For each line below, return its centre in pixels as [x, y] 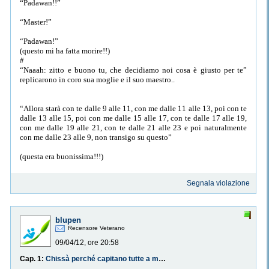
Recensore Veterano [96, 228]
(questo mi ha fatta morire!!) [65, 50]
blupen [68, 220]
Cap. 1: [33, 259]
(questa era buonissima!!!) [62, 156]
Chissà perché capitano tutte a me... [162, 259]
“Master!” [36, 22]
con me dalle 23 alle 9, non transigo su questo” [96, 137]
